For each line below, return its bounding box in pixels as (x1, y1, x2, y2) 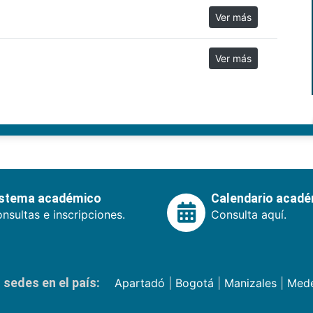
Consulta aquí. (211, 208, 286, 222)
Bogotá (175, 276, 214, 291)
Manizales (224, 276, 277, 291)
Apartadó (114, 276, 165, 291)
